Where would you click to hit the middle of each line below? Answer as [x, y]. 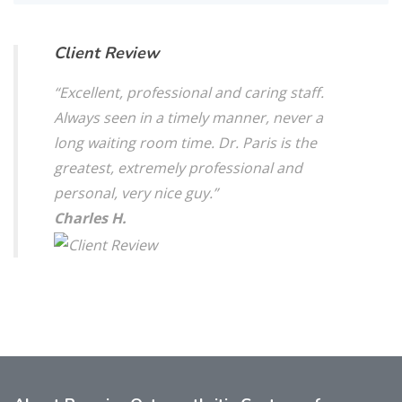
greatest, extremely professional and [178, 168]
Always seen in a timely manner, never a [188, 118]
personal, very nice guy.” [136, 193]
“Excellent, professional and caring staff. [189, 92]
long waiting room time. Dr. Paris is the [185, 143]
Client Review [106, 53]
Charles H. [90, 218]
